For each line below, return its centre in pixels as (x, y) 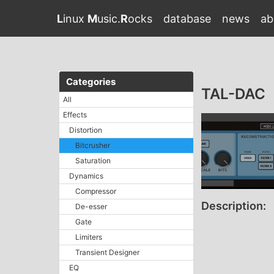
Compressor (96, 191)
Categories (91, 81)
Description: (233, 206)
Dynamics (86, 176)
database (187, 18)
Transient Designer (107, 252)
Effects (75, 115)
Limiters (89, 237)
